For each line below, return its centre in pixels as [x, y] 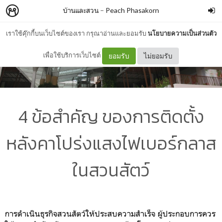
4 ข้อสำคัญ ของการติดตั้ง [111, 116]
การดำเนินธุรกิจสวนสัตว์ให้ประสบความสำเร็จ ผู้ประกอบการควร [110, 213]
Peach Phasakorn [132, 10]
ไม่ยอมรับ [158, 55]
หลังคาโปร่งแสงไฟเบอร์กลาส [111, 143]
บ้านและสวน [81, 10]
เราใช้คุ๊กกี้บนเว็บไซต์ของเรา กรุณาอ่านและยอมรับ [77, 33]
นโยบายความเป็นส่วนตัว [182, 33]
